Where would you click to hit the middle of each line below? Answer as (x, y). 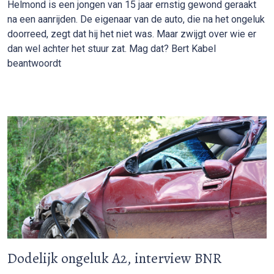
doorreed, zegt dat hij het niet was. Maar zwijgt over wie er (132, 34)
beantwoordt (34, 63)
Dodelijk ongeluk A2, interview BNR (115, 258)
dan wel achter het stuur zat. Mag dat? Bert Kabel (112, 48)
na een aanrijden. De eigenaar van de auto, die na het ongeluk (136, 19)
